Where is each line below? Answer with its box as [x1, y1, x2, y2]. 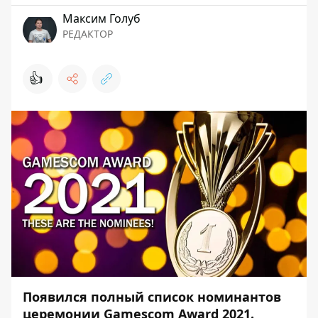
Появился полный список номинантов [23, 288, 281, 305]
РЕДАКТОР [62, 27, 113, 40]
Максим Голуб [62, 11, 141, 26]
